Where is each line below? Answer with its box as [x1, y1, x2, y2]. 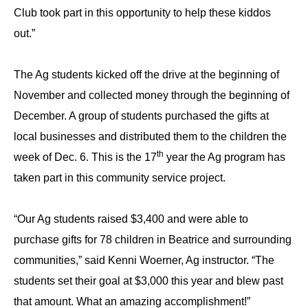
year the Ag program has [164, 151, 285, 163]
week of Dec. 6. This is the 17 [14, 151, 157, 163]
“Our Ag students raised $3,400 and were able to [14, 213, 248, 225]
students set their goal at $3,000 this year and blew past [14, 275, 283, 287]
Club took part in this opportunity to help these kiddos [14, 7, 271, 19]
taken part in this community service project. [14, 172, 225, 184]
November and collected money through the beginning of [14, 89, 289, 101]
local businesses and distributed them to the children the [14, 131, 287, 142]
